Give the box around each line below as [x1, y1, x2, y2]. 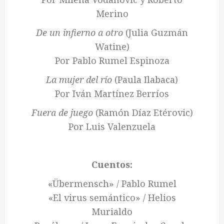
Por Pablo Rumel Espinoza [54, 54, 169, 67]
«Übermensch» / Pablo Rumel [47, 177, 176, 190]
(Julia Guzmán [123, 26, 188, 39]
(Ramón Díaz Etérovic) [92, 106, 193, 119]
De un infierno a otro [36, 26, 123, 39]
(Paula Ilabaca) [112, 73, 178, 86]
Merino [95, 7, 128, 20]
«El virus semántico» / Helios [48, 191, 176, 204]
